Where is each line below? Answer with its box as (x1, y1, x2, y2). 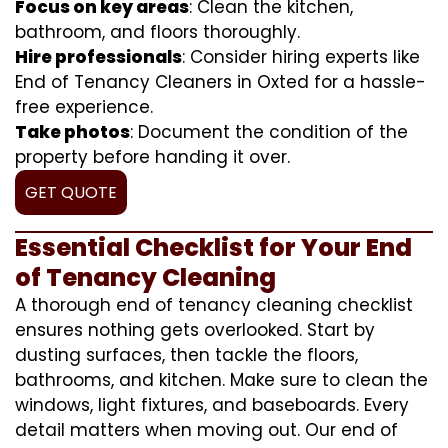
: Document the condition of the (130, 119, 408, 144)
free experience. (15, 94, 153, 119)
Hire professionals (15, 44, 182, 69)
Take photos (15, 119, 130, 144)
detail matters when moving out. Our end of (15, 417, 398, 442)
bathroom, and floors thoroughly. (15, 19, 300, 44)
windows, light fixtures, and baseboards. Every (15, 392, 409, 417)
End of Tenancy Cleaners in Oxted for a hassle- (15, 69, 426, 94)
